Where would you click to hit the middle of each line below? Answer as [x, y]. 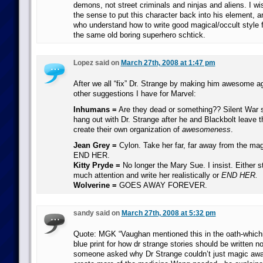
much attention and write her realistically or [147, 175]
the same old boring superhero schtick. [139, 35]
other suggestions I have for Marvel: [134, 94]
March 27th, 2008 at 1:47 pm [168, 63]
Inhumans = [95, 109]
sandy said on [97, 213]
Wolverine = [95, 185]
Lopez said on [97, 63]
